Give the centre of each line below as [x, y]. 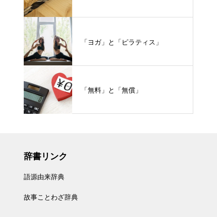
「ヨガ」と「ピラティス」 [122, 42]
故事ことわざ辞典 [51, 197]
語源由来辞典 [44, 177]
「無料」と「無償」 [111, 90]
